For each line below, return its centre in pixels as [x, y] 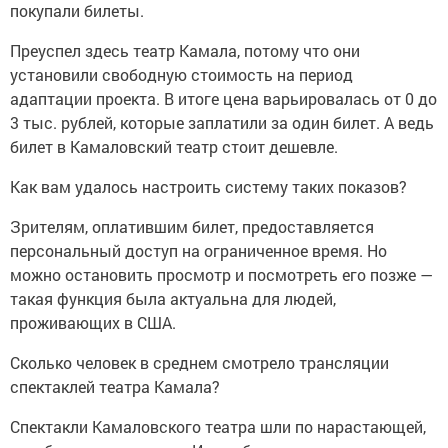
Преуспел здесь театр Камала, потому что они [185, 50]
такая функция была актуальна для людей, [173, 298]
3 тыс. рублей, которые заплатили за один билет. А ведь [222, 122]
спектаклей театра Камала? [117, 386]
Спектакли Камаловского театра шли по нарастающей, [218, 426]
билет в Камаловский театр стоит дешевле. [176, 146]
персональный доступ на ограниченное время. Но [198, 250]
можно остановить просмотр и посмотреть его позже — [221, 274]
